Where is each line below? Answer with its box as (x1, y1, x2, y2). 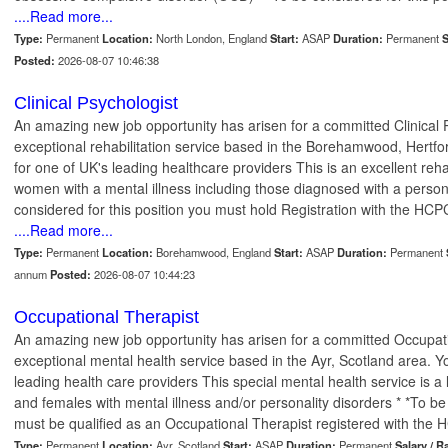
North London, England (153, 30, 270, 47)
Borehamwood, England (153, 244, 274, 261)
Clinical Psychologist (14, 93, 178, 114)
